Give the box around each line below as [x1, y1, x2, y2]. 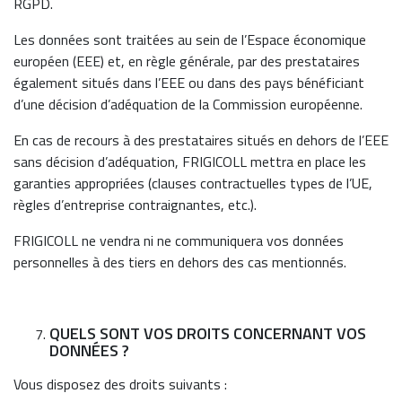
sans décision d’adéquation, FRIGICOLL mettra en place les [13, 151, 366, 172]
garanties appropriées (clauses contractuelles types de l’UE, [13, 172, 372, 194]
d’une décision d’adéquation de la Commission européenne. [13, 93, 363, 115]
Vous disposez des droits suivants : [13, 373, 227, 395]
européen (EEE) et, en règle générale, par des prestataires [13, 50, 360, 72]
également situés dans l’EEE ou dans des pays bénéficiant [13, 72, 364, 93]
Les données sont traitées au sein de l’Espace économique [13, 29, 366, 50]
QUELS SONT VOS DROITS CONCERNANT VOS [49, 321, 366, 345]
